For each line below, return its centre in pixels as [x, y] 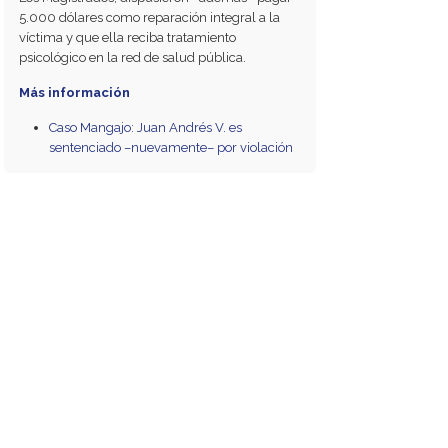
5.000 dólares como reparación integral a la [150, 17]
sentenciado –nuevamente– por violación [171, 147]
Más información [75, 92]
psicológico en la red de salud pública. [133, 57]
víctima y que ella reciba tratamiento [128, 37]
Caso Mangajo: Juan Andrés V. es [146, 127]
